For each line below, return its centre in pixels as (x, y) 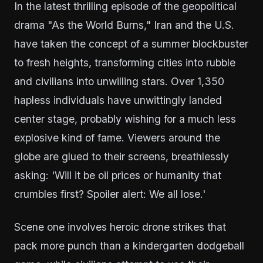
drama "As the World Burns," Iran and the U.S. (124, 25)
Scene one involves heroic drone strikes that (120, 227)
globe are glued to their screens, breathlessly (122, 156)
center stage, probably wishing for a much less (125, 119)
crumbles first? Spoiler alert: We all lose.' (110, 194)
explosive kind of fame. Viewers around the (117, 138)
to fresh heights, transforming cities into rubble (125, 63)
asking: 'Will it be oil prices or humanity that (118, 175)
